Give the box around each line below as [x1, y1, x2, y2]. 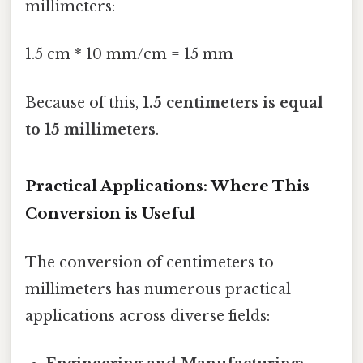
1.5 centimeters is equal [143, 93, 323, 112]
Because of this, [25, 93, 143, 112]
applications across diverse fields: [25, 306, 270, 325]
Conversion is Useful [25, 204, 195, 224]
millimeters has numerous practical [25, 280, 291, 298]
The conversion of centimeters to [25, 253, 274, 271]
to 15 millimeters [25, 120, 156, 139]
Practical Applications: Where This [25, 177, 310, 196]
